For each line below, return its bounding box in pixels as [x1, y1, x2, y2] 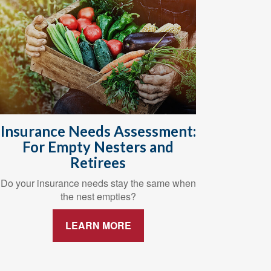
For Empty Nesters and [22, 137, 174, 155]
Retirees [70, 153, 126, 171]
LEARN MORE [65, 218, 131, 232]
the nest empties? [60, 189, 136, 203]
